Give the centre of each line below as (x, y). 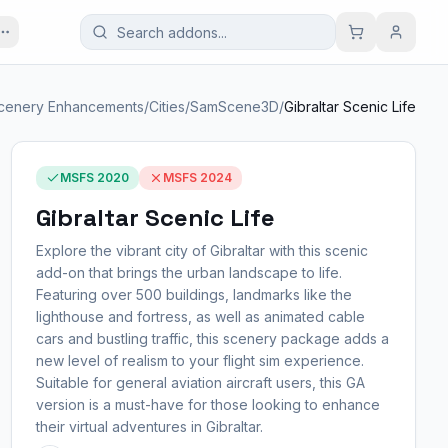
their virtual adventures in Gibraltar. (149, 426)
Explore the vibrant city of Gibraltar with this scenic (201, 250)
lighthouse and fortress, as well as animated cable (200, 316)
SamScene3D (234, 106)
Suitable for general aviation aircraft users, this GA (200, 382)
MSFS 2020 (94, 177)
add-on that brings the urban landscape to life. (188, 272)
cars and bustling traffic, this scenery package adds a (212, 338)
